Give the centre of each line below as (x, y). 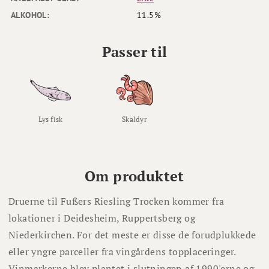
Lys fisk (50, 119)
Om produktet (134, 176)
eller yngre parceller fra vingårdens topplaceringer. (122, 252)
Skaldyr (134, 119)
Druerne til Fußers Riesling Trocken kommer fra (116, 201)
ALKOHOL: (30, 15)
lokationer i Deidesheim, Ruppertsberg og (102, 218)
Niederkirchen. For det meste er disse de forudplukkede (132, 235)
